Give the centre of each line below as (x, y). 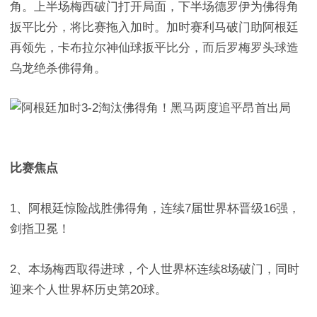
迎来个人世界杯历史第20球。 (88, 290)
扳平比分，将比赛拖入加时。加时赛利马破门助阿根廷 (154, 27)
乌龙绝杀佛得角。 (58, 68)
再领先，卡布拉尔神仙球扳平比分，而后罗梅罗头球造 (154, 48)
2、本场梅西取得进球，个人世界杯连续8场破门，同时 (155, 269)
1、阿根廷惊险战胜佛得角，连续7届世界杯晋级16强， (155, 208)
